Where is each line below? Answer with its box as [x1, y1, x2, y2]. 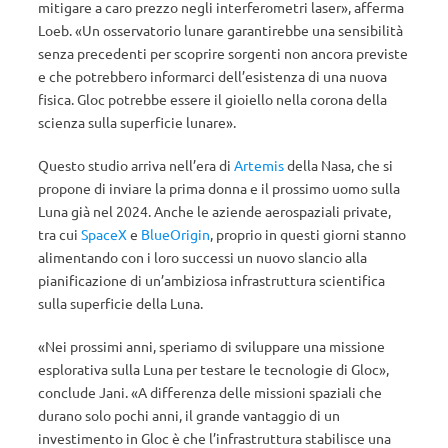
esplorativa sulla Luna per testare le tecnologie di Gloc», [38, 360, 389, 378]
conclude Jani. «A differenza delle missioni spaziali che [38, 383, 382, 401]
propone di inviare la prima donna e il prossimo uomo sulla [38, 179, 400, 197]
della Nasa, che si [284, 156, 393, 174]
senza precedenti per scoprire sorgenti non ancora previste [38, 44, 408, 62]
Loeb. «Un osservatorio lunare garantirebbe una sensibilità [38, 21, 403, 39]
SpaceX [81, 225, 127, 243]
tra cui [38, 225, 81, 243]
